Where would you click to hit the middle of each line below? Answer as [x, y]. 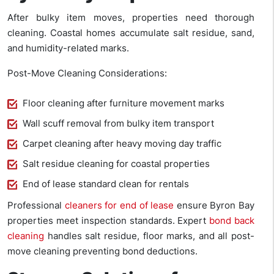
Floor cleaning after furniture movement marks [124, 103]
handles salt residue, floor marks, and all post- [149, 236]
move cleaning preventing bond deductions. [102, 251]
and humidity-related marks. [68, 48]
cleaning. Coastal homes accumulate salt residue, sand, [131, 33]
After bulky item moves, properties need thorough [131, 18]
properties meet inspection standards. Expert [109, 221]
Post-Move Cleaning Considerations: [87, 73]
